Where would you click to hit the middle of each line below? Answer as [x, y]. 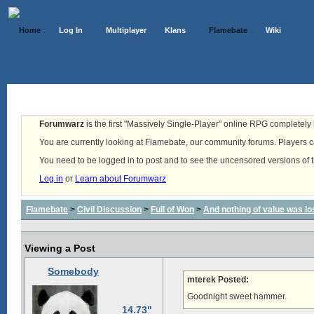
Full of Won [172, 210]
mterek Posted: [218, 280]
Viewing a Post [60, 248]
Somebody [73, 271]
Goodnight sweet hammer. [237, 296]
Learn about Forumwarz [121, 179]
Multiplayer [126, 30]
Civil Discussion [109, 210]
